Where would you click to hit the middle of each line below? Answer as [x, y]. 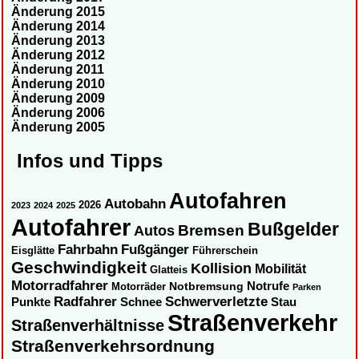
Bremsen [211, 231]
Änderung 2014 [58, 26]
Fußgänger [155, 250]
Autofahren [228, 201]
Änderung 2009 [58, 98]
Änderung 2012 [58, 54]
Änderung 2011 [58, 69]
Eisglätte [33, 251]
